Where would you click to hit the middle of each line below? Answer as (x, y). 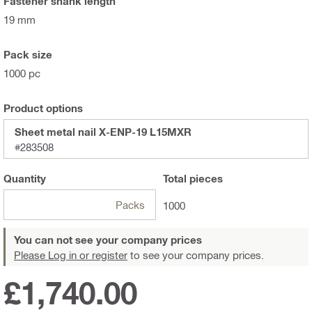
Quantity (25, 179)
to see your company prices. (196, 255)
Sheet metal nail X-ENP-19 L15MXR (103, 132)
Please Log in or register (71, 255)
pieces (205, 179)
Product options (43, 108)
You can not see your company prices (108, 240)
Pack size (28, 55)
